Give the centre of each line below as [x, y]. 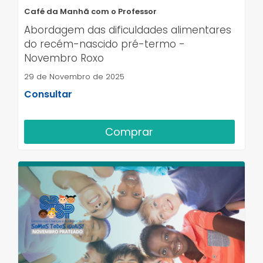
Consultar [48, 94]
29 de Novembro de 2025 [74, 76]
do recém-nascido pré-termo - [104, 44]
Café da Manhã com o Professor [90, 11]
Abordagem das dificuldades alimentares [128, 30]
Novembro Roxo [64, 58]
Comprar [129, 131]
